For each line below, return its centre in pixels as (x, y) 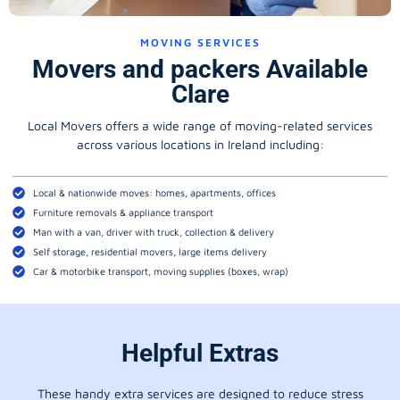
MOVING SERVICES (200, 43)
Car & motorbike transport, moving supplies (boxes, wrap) (160, 271)
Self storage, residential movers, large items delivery (150, 251)
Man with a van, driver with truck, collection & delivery (153, 231)
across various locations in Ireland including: (200, 145)
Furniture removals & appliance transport (123, 212)
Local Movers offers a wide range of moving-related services (200, 126)
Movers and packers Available (200, 70)
